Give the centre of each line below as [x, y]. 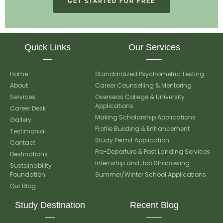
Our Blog [23, 186]
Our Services [154, 48]
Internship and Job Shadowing [143, 163]
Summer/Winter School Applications [151, 175]
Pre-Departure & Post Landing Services [153, 152]
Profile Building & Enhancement [143, 129]
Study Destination [50, 205]
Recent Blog [154, 205]
